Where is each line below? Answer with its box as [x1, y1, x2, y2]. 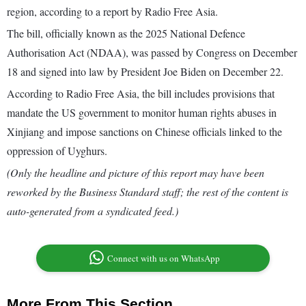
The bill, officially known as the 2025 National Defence [7, 26, 245, 41]
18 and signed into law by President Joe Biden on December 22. [7, 64, 283, 79]
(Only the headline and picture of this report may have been [7, 165, 264, 180]
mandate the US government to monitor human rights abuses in [7, 105, 277, 120]
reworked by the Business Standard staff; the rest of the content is [7, 184, 288, 199]
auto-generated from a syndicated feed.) [7, 204, 178, 219]
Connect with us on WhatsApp [107, 252, 221, 265]
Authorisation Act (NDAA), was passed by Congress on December [7, 45, 297, 60]
